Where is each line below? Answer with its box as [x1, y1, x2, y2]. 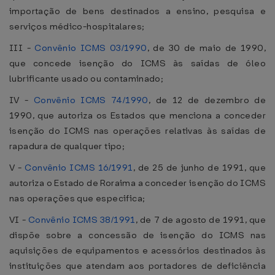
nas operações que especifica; [9, 192, 145, 204]
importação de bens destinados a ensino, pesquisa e [9, 5, 266, 17]
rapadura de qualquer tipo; [9, 140, 125, 152]
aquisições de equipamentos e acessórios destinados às [9, 244, 266, 257]
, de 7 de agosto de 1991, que [135, 214, 266, 226]
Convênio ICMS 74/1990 [33, 94, 149, 106]
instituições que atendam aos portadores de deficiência [9, 260, 266, 272]
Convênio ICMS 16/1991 [25, 161, 133, 174]
